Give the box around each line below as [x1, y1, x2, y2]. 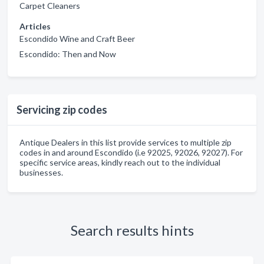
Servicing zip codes [16, 103, 107, 116]
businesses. [19, 167, 63, 177]
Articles [19, 21, 51, 31]
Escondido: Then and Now [19, 49, 116, 59]
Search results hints [70, 222, 194, 239]
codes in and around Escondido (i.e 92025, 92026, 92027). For [19, 147, 243, 157]
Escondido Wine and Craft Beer [19, 34, 135, 44]
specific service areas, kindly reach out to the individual [19, 157, 220, 167]
